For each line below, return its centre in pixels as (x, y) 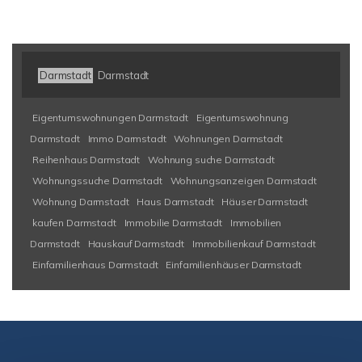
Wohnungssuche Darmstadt (97, 181)
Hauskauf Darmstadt (136, 244)
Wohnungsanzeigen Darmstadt (243, 181)
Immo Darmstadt (127, 139)
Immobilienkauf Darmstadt (254, 244)
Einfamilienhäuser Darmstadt (234, 265)
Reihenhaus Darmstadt (86, 160)
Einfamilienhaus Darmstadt (95, 265)
